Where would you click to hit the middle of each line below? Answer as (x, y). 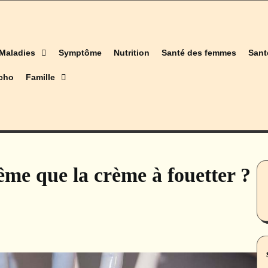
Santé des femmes (199, 53)
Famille (41, 77)
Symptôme (80, 53)
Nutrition (132, 53)
